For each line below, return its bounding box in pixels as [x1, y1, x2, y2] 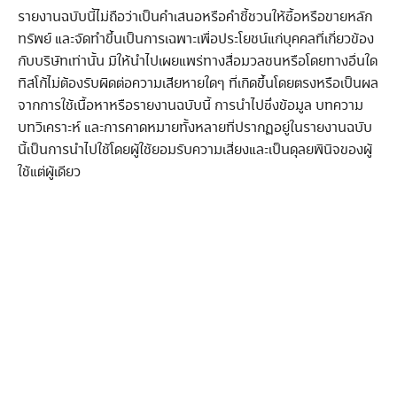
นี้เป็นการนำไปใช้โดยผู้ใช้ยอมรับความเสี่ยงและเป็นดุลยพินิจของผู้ [18, 141, 372, 160]
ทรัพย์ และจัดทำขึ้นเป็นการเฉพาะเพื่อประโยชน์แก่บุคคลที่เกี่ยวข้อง [18, 30, 374, 50]
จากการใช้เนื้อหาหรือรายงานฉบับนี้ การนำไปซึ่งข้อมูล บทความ [18, 97, 363, 116]
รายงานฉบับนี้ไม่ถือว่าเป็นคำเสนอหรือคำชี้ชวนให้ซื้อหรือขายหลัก [18, 8, 372, 27]
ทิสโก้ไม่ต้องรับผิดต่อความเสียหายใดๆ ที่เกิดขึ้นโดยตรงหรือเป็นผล [18, 74, 378, 94]
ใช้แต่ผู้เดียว [18, 163, 81, 183]
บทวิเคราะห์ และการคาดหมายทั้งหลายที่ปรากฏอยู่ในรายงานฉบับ [18, 119, 372, 138]
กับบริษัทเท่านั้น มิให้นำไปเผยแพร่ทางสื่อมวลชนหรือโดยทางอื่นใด [18, 52, 378, 72]
